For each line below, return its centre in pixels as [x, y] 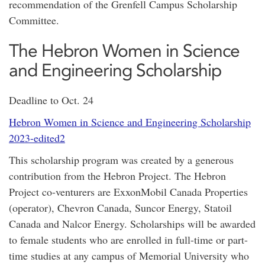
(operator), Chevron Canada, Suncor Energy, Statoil [120, 208]
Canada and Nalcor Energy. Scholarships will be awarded [132, 224]
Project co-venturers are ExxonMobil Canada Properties [128, 192]
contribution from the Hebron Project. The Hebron [117, 176]
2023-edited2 [37, 138]
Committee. [36, 20]
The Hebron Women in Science [124, 51]
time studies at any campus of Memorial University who [129, 256]
